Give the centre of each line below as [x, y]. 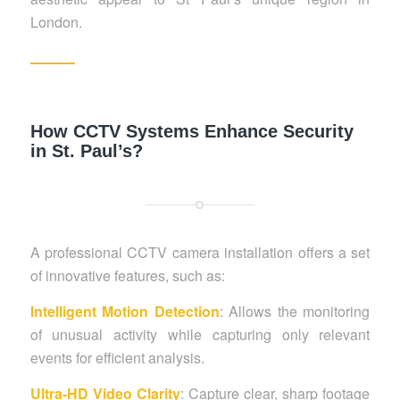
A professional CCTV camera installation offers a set [200, 253]
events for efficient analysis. [117, 357]
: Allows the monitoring [295, 311]
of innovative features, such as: [127, 276]
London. [56, 21]
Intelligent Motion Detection [125, 311]
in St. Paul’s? [86, 151]
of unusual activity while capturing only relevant [200, 334]
